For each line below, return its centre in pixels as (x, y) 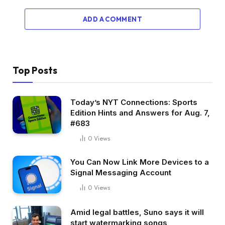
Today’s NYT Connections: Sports (134, 102)
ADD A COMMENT (113, 19)
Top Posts (35, 71)
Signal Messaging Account (121, 173)
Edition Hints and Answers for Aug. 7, (140, 113)
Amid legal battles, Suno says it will (137, 212)
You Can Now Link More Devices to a (140, 162)
